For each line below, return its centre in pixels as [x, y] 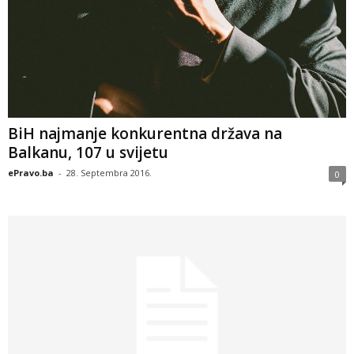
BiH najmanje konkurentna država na [145, 134]
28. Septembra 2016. [109, 173]
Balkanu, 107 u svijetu [88, 153]
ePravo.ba [31, 173]
